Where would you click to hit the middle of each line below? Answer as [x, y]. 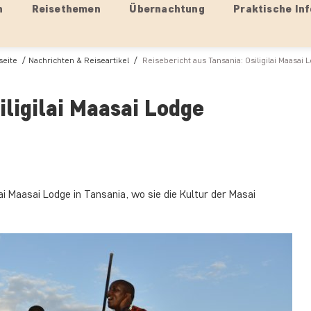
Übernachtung [167, 9]
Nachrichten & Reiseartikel [79, 60]
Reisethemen [66, 9]
